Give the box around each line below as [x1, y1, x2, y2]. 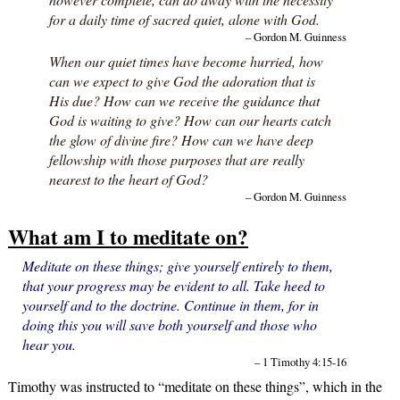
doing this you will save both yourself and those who [21, 314, 317, 334]
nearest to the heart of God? [48, 169, 208, 188]
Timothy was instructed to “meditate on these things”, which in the [7, 376, 382, 396]
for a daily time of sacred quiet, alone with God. [48, 9, 320, 29]
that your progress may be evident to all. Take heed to [21, 275, 325, 295]
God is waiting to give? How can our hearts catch [48, 110, 331, 129]
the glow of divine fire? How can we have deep [48, 129, 313, 149]
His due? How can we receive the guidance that [48, 90, 320, 110]
